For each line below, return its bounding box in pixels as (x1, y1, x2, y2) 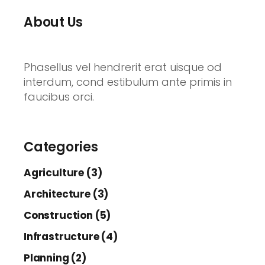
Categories (24, 138, 98, 156)
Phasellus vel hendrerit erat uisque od (24, 60, 222, 75)
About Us (24, 13, 83, 31)
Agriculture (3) (24, 166, 102, 180)
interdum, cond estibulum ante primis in (24, 75, 232, 89)
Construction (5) (24, 208, 111, 222)
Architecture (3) (24, 187, 109, 201)
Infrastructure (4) (24, 230, 118, 244)
